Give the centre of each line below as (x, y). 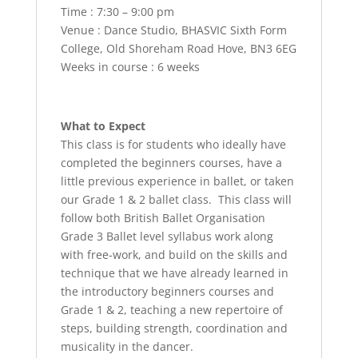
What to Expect (103, 125)
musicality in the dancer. (127, 346)
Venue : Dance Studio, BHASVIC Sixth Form (173, 30)
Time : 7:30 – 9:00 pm (117, 11)
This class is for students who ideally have (173, 144)
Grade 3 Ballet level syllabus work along (167, 236)
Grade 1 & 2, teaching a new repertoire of (171, 309)
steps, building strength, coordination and (174, 328)
